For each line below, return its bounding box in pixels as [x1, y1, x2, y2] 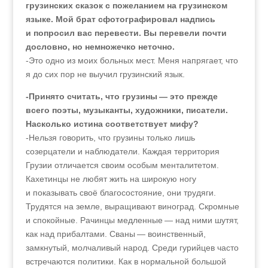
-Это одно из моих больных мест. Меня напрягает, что [25, 56, 238, 65]
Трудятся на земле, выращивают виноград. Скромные [25, 202, 239, 211]
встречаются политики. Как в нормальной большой [25, 257, 226, 266]
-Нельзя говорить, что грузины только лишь [25, 133, 195, 142]
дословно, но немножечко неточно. [25, 42, 175, 51]
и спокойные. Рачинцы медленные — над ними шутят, [25, 215, 239, 225]
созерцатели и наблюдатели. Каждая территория [25, 147, 220, 156]
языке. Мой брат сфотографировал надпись [25, 14, 215, 24]
